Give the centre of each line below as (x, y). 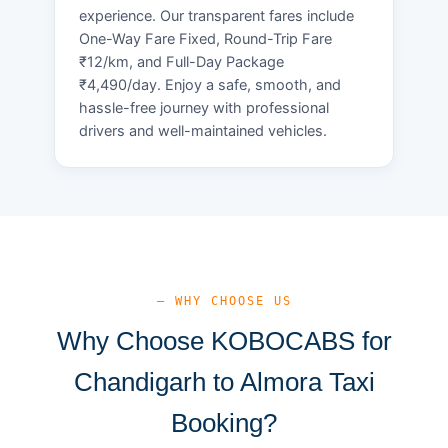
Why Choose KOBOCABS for (224, 340)
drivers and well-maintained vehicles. (203, 130)
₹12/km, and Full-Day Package (181, 61)
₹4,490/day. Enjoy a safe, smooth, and (210, 84)
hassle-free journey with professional (204, 107)
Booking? (224, 422)
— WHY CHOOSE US (224, 300)
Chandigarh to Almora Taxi (224, 381)
